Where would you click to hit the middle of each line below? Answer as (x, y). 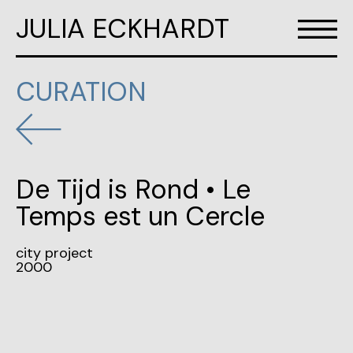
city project (54, 253)
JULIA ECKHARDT (123, 29)
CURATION (81, 92)
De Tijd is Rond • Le (133, 190)
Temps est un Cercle (140, 216)
